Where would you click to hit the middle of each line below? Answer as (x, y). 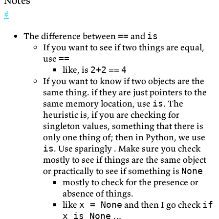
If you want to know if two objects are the (124, 81)
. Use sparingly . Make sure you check (127, 148)
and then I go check (162, 204)
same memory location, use (98, 103)
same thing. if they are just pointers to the (125, 92)
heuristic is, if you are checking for (111, 114)
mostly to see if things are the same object (125, 159)
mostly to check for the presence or (131, 182)
